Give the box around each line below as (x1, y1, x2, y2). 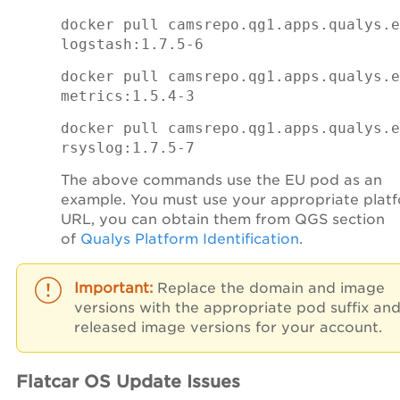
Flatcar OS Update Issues (16, 371, 240, 392)
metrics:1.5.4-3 (61, 87, 195, 104)
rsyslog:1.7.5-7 (61, 139, 195, 156)
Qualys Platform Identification (80, 229, 299, 247)
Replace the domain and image (157, 279, 385, 296)
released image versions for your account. (74, 318, 382, 336)
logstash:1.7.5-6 (61, 36, 204, 53)
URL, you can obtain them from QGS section (61, 210, 385, 228)
